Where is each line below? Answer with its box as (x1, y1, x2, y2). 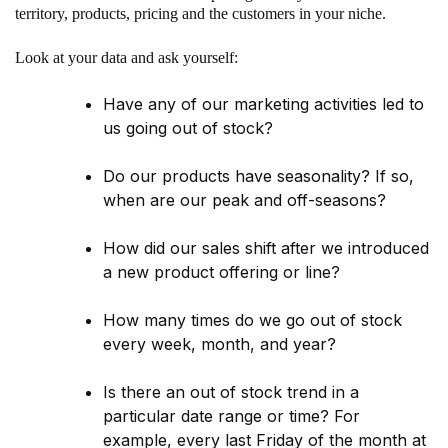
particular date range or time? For (103, 406, 360, 427)
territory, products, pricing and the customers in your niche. (15, 5, 386, 23)
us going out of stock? (103, 118, 273, 139)
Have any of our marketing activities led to (103, 94, 424, 115)
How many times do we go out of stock (103, 310, 402, 331)
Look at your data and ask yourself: (15, 49, 238, 67)
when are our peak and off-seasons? (103, 190, 386, 211)
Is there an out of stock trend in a (103, 382, 359, 403)
